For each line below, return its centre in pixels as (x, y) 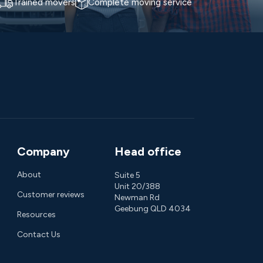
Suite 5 (127, 175)
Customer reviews (50, 194)
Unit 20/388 (137, 186)
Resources (36, 214)
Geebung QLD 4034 (152, 208)
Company (43, 151)
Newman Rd (137, 197)
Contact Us (38, 234)
